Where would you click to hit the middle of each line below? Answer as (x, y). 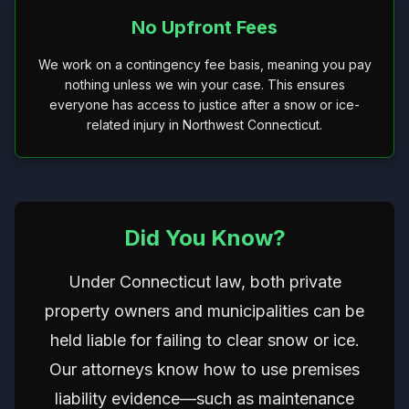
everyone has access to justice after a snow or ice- (204, 105)
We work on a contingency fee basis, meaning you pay (204, 64)
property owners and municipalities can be (204, 311)
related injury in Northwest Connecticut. (204, 125)
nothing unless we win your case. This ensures (204, 84)
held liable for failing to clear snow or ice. (204, 340)
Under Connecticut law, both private (204, 282)
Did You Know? (204, 238)
